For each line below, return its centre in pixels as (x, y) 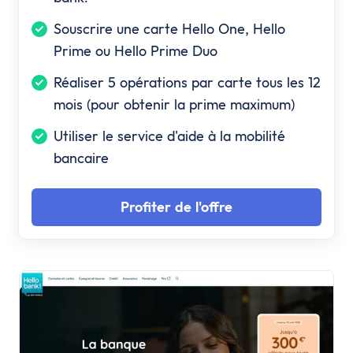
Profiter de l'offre (176, 207)
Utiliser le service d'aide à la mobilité (169, 136)
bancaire (81, 158)
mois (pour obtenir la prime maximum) (174, 104)
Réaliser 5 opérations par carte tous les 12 (187, 82)
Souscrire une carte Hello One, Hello (169, 29)
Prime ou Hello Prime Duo (136, 51)
